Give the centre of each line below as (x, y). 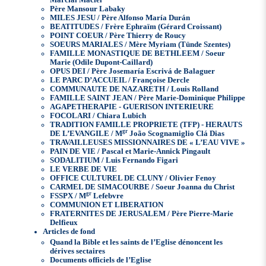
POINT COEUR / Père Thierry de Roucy (118, 36)
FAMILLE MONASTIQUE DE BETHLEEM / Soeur (138, 54)
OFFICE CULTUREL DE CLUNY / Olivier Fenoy (133, 178)
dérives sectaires (78, 251)
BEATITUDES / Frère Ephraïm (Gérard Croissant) (136, 27)
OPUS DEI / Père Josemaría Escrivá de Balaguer (133, 72)
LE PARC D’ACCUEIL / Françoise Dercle (120, 80)
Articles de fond (69, 232)
